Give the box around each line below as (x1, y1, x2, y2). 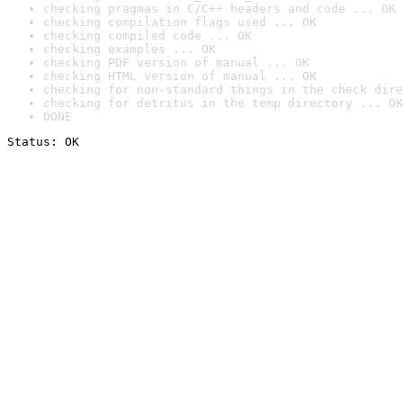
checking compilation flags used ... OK (43, 15, 317, 29)
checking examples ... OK (43, 42, 216, 56)
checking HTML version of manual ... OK (43, 69, 317, 83)
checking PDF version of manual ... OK (43, 56, 309, 69)
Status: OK (7, 135, 79, 148)
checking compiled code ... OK (43, 29, 252, 42)
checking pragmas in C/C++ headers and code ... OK (43, 2, 396, 15)
